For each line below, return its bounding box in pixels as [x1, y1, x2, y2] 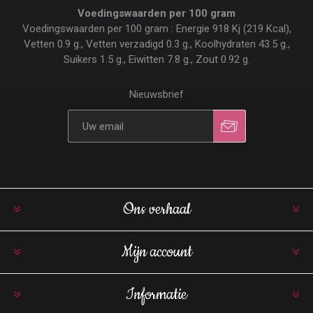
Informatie [126, 284, 187, 305]
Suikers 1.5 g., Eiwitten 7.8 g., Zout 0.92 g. [63, 53, 250, 66]
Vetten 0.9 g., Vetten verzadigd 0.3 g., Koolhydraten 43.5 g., [23, 38, 290, 50]
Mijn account [121, 242, 192, 263]
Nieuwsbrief [129, 88, 184, 101]
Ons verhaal [122, 199, 191, 220]
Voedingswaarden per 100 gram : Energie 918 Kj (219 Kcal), [22, 22, 291, 35]
